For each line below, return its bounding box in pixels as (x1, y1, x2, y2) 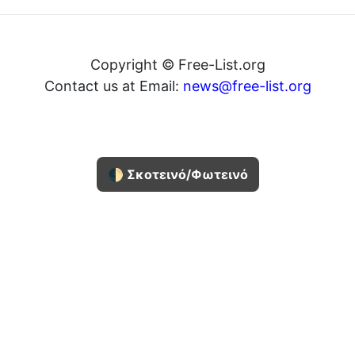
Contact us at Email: (44, 78, 183, 94)
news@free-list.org (183, 78, 311, 94)
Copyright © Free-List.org (90, 56, 265, 73)
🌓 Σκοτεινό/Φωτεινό (107, 166, 248, 182)
